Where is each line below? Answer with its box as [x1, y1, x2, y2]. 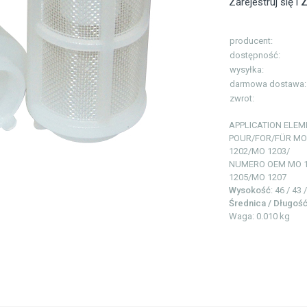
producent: [230, 36, 273, 47]
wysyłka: [230, 64, 264, 75]
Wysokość [229, 185, 271, 196]
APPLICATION [229, 120, 282, 131]
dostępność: [230, 50, 280, 61]
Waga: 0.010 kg [229, 211, 290, 222]
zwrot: [230, 93, 254, 104]
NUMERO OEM [229, 159, 286, 170]
